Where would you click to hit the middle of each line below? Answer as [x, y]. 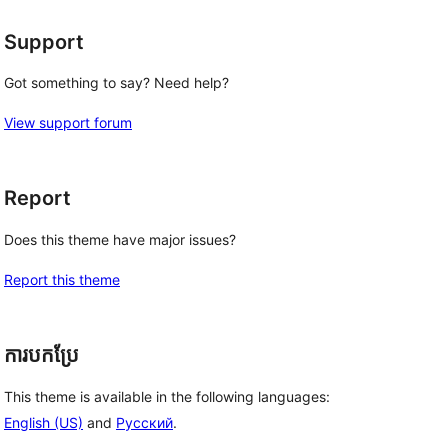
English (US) [43, 422]
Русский [144, 422]
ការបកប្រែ [41, 355]
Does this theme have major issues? [120, 239]
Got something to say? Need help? [116, 83]
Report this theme [62, 279]
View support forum [68, 123]
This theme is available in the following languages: [167, 396]
